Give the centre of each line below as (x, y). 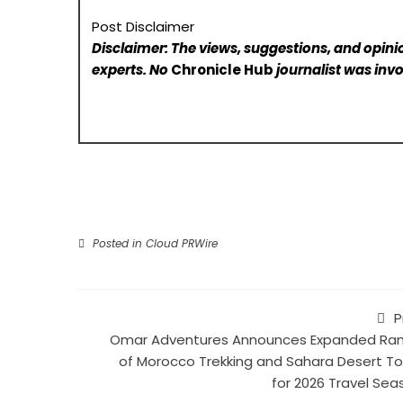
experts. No (132, 70)
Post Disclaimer (143, 27)
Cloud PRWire (182, 244)
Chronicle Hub (223, 70)
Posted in (117, 244)
